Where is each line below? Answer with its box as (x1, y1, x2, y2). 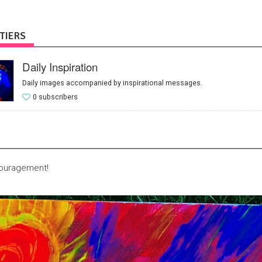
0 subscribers (33, 92, 78, 102)
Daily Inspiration (22, 58, 98, 74)
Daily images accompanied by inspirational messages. (22, 78, 202, 88)
